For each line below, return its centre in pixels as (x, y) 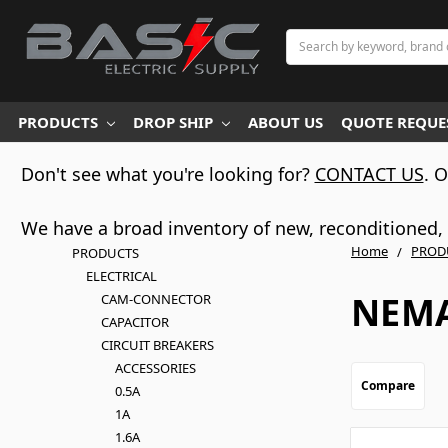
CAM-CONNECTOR (155, 299)
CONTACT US (369, 174)
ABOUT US (285, 122)
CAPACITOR (134, 322)
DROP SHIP (173, 122)
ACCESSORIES (156, 368)
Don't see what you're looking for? (167, 174)
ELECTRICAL (122, 276)
